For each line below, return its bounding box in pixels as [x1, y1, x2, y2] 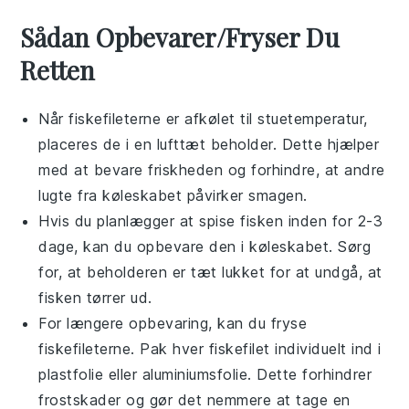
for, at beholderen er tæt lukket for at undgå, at [38, 262, 383, 281]
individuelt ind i [269, 339, 382, 358]
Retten [20, 52, 96, 87]
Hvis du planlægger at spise [38, 211, 241, 230]
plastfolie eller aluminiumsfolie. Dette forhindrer [38, 364, 372, 383]
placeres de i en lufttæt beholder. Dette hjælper [38, 134, 380, 153]
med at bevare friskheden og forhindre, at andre [38, 160, 385, 179]
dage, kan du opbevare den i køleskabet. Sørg [38, 236, 372, 256]
